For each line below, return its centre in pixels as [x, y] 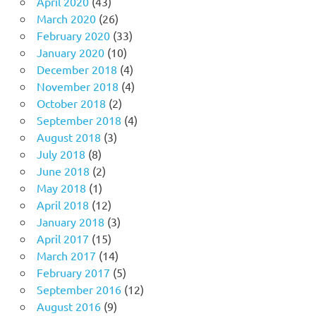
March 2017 [66, 256]
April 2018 [62, 205]
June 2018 [63, 171]
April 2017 [62, 239]
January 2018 [70, 222]
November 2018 [77, 86]
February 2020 [73, 36]
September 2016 [79, 290]
